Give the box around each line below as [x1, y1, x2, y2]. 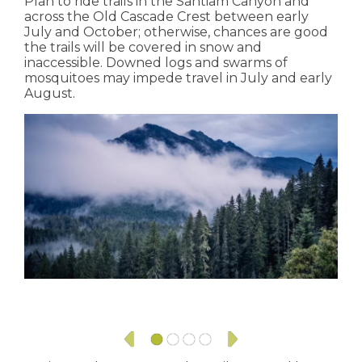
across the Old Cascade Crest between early [24, 9, 309, 25]
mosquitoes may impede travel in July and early [24, 70, 332, 86]
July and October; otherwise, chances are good [24, 24, 328, 40]
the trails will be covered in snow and [24, 40, 262, 56]
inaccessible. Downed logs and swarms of [24, 55, 288, 71]
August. [24, 86, 75, 102]
